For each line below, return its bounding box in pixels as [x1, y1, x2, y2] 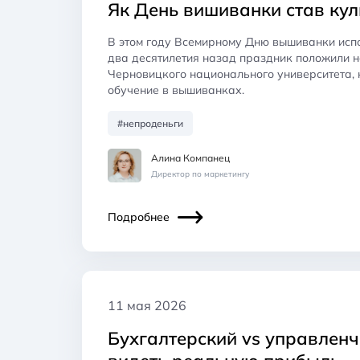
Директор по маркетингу [151, 168, 249, 179]
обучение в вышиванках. [108, 82, 244, 97]
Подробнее [108, 209, 170, 224]
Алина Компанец [151, 151, 230, 164]
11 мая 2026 [108, 297, 186, 313]
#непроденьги [117, 117, 183, 129]
